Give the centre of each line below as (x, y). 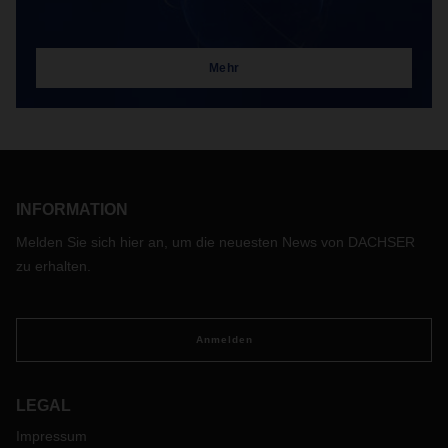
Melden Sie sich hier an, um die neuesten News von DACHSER (215, 242)
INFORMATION (72, 210)
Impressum (51, 436)
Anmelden (224, 340)
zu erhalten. (53, 266)
